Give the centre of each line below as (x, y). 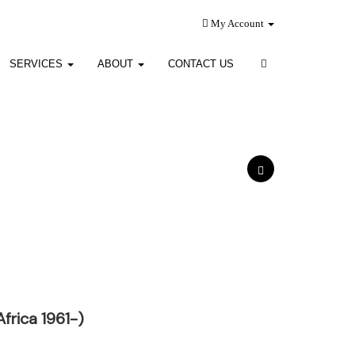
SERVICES (37, 64)
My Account (237, 23)
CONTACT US (200, 64)
